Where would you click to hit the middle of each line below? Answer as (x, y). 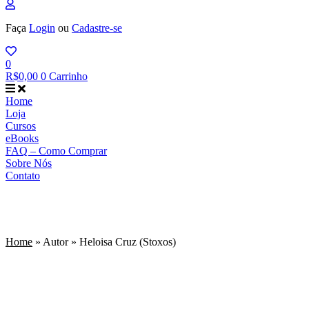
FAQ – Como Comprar (56, 151)
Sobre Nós (29, 163)
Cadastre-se (97, 28)
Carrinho (68, 76)
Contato (23, 176)
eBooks (22, 138)
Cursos (21, 126)
